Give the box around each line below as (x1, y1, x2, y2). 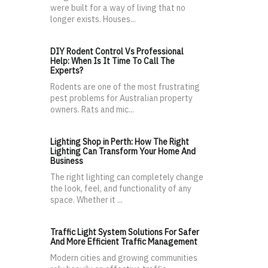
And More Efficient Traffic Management (50, 236, 197, 247)
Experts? (50, 65, 83, 76)
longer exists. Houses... (50, 13, 136, 25)
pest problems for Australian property (50, 92, 193, 103)
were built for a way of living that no (50, 2, 185, 13)
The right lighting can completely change (50, 171, 203, 182)
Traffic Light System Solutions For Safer (50, 226, 199, 237)
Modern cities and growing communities (50, 252, 197, 263)
